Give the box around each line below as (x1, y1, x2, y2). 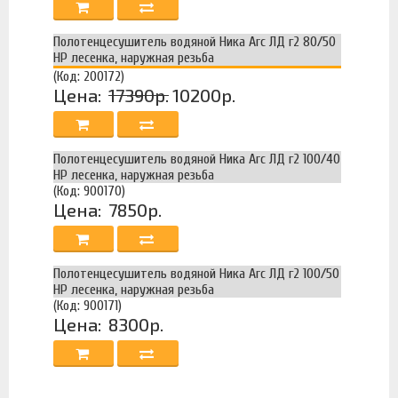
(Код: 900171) (53, 298, 122, 314)
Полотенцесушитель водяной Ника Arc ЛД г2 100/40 (53, 151, 340, 168)
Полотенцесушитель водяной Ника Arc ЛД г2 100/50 (53, 266, 339, 283)
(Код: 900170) (53, 183, 125, 200)
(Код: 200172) (53, 68, 124, 85)
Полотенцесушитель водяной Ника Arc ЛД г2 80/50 (53, 34, 336, 51)
